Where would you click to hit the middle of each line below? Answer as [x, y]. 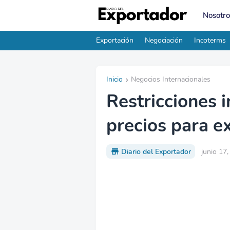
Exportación [115, 40]
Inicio [114, 79]
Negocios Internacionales [171, 79]
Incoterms [210, 40]
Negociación [164, 40]
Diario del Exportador [156, 151]
